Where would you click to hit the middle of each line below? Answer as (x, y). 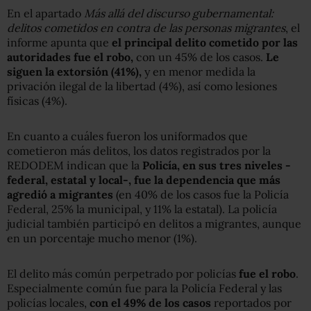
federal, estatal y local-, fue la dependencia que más (144, 179)
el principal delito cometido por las (205, 42)
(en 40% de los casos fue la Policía (201, 194)
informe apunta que (59, 42)
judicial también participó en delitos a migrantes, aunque (154, 223)
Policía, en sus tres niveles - (217, 165)
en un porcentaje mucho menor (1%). (102, 238)
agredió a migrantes (60, 194)
